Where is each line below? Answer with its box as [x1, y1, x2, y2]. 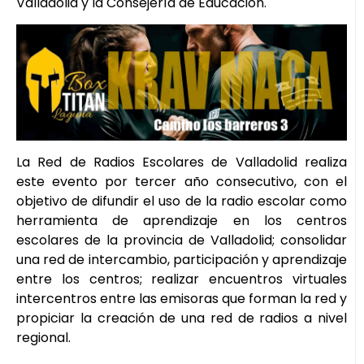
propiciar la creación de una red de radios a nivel [16, 308, 347, 327]
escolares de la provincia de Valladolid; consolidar [16, 230, 347, 249]
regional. [16, 327, 71, 347]
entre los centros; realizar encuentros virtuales [16, 269, 347, 288]
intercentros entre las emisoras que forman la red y [16, 288, 347, 308]
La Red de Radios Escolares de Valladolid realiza [16, 152, 347, 171]
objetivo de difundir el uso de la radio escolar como [16, 191, 347, 210]
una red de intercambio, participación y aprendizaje [16, 249, 347, 269]
